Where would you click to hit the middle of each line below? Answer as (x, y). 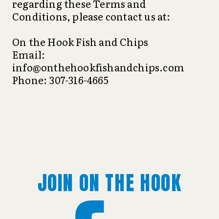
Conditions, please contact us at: (91, 16)
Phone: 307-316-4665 (60, 80)
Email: (29, 54)
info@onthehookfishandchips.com (99, 67)
